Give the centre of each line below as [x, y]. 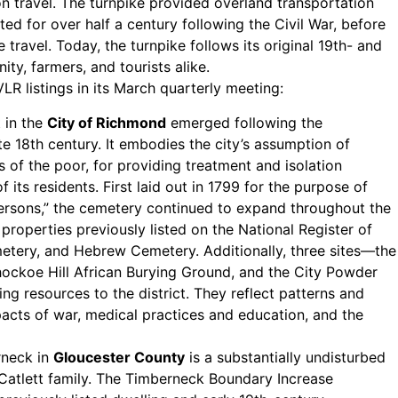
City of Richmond [107, 122]
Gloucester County [119, 357]
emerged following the [245, 122]
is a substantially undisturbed [286, 357]
